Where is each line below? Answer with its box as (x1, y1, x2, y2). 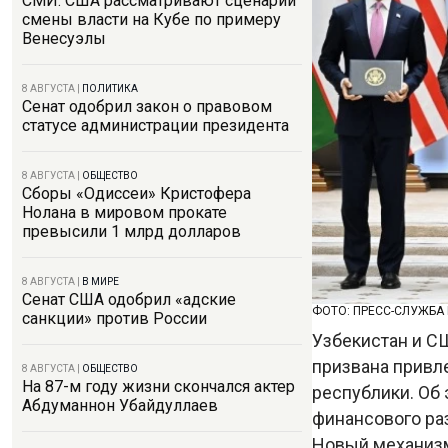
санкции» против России (22, 309, 207, 328)
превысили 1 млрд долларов (22, 222, 241, 241)
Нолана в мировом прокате (22, 203, 227, 222)
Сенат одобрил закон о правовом (22, 97, 272, 116)
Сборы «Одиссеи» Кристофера (22, 184, 251, 203)
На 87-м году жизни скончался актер (22, 377, 295, 396)
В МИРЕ (82, 276, 119, 287)
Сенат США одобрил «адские (22, 290, 236, 309)
